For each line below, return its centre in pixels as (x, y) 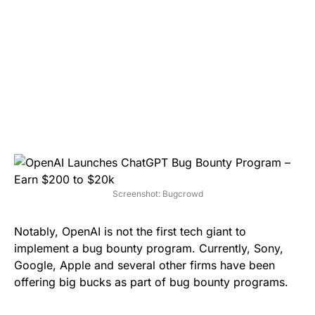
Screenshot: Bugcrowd (157, 193)
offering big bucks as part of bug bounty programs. (151, 282)
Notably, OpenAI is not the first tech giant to (130, 231)
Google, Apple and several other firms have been (144, 265)
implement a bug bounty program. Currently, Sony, (149, 248)
